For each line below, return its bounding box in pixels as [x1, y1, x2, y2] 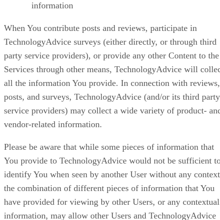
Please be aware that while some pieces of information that [4, 142, 214, 152]
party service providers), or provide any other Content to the [4, 51, 219, 61]
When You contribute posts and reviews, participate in [4, 23, 197, 33]
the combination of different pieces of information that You [4, 183, 215, 193]
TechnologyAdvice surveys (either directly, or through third [4, 37, 217, 47]
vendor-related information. [4, 119, 102, 130]
